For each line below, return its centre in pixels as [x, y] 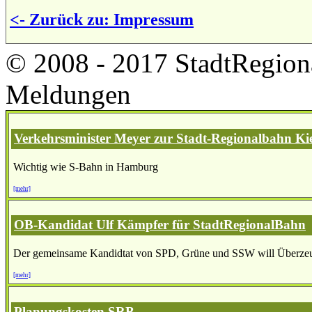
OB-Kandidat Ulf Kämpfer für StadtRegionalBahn [160, 225]
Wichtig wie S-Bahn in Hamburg [86, 166]
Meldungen [68, 94]
